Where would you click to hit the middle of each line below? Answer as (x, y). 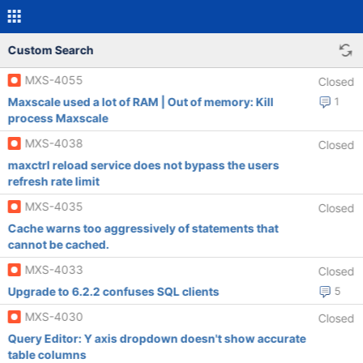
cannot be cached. (58, 244)
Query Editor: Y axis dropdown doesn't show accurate (157, 338)
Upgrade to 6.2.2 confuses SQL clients (113, 291)
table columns (47, 354)
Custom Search (51, 50)
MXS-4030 (54, 316)
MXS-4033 (54, 269)
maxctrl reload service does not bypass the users (143, 165)
